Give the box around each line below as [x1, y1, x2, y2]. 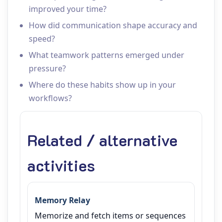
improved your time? [29, 3, 107, 14]
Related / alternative [27, 129, 177, 150]
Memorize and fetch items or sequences [35, 210, 186, 221]
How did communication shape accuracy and [29, 20, 197, 31]
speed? [29, 33, 55, 44]
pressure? [29, 63, 66, 74]
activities [27, 155, 95, 175]
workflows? [29, 93, 72, 104]
